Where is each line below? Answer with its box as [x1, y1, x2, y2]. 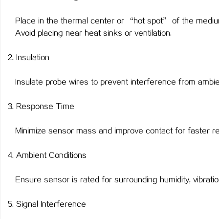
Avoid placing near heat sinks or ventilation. [8, 29, 172, 38]
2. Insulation [8, 54, 49, 62]
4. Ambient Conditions [8, 152, 87, 160]
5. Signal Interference [8, 200, 86, 209]
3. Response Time [8, 103, 74, 111]
